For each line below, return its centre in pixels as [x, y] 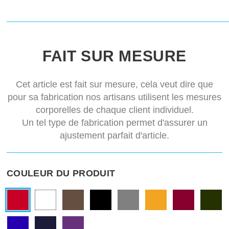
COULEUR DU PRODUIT [61, 174]
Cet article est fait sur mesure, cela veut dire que [114, 85]
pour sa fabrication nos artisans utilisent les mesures [114, 97]
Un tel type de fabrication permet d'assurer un [114, 123]
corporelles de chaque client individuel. [114, 110]
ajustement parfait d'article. [114, 136]
